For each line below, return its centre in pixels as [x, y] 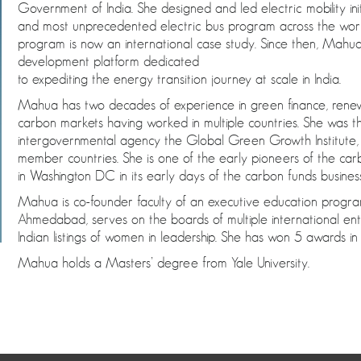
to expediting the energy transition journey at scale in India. [179, 79]
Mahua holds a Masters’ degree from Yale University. [164, 262]
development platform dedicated [108, 61]
